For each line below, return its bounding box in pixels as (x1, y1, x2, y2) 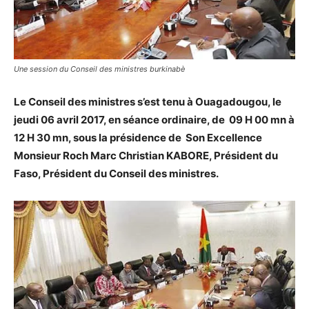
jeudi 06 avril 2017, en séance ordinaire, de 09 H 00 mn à (14, 113, 295, 127)
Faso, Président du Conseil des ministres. (14, 167, 219, 181)
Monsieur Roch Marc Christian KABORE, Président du (14, 149, 278, 163)
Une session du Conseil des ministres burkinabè (14, 64, 185, 74)
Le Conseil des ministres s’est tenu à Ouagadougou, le (14, 95, 281, 109)
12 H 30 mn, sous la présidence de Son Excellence (14, 131, 262, 145)
